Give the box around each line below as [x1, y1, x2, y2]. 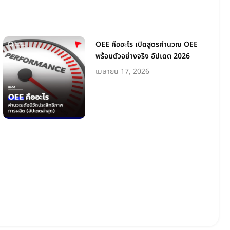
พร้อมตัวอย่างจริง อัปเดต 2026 [95, 50, 190, 62]
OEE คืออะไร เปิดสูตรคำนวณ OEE [95, 39, 198, 50]
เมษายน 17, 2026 [95, 66, 149, 77]
